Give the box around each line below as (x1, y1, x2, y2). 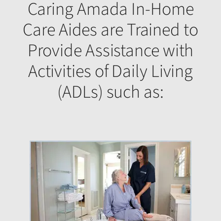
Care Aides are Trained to (23, 17, 198, 43)
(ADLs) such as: (57, 79, 164, 105)
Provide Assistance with (27, 38, 194, 64)
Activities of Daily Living (28, 59, 193, 84)
